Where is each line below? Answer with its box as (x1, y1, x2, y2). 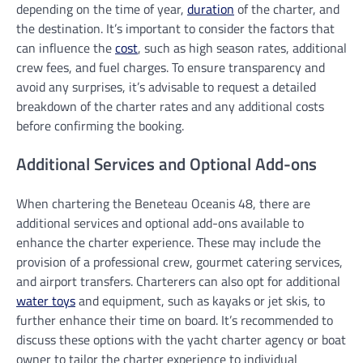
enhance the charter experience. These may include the (16, 233, 321, 253)
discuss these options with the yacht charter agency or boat (16, 330, 346, 350)
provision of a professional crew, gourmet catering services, (16, 252, 343, 272)
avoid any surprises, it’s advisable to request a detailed (16, 76, 316, 96)
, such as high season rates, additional (138, 37, 347, 58)
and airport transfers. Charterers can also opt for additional (16, 271, 340, 292)
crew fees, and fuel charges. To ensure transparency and (16, 57, 325, 77)
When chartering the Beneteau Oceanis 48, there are (16, 194, 310, 214)
